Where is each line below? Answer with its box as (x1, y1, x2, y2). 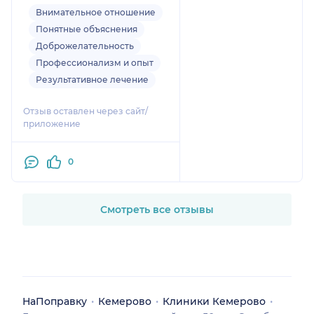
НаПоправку (22, 295, 87, 308)
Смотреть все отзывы (100, 203, 214, 217)
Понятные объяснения (36, 24, 137, 35)
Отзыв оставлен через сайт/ (23, 106, 148, 117)
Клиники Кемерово (163, 295, 266, 308)
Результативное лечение (36, 74, 149, 86)
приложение (23, 118, 81, 130)
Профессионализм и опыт (36, 57, 153, 69)
